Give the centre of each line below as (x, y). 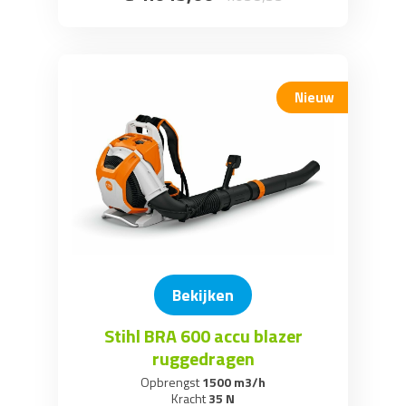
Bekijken (203, 295)
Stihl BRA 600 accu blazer (203, 335)
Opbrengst (170, 382)
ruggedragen (203, 358)
